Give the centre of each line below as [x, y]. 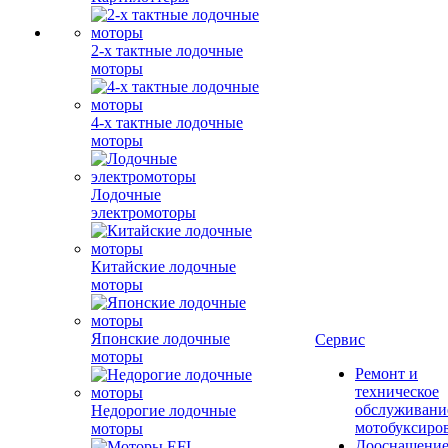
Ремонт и [386, 373]
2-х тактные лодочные [167, 50]
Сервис [340, 339]
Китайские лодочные [163, 266]
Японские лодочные [160, 338]
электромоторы [143, 212]
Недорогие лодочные [163, 410]
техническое [397, 391]
